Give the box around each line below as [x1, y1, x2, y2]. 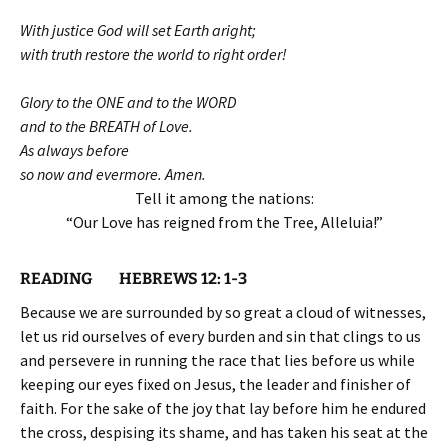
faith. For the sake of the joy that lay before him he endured [20, 398, 426, 418]
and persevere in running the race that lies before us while [20, 350, 415, 370]
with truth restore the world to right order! [20, 44, 287, 64]
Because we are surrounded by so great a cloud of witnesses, [20, 302, 426, 322]
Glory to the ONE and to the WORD [20, 92, 236, 112]
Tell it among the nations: [134, 188, 314, 208]
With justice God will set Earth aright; [20, 20, 256, 40]
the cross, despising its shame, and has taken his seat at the [20, 422, 428, 442]
